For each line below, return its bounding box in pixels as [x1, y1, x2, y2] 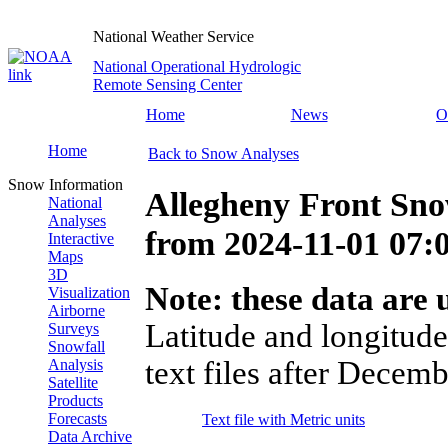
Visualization [48, 284, 130, 301]
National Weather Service [93, 28, 254, 45]
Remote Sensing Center [93, 76, 242, 93]
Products [48, 392, 103, 409]
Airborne [48, 302, 105, 319]
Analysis [48, 356, 103, 373]
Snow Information [8, 176, 123, 193]
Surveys [48, 320, 99, 337]
